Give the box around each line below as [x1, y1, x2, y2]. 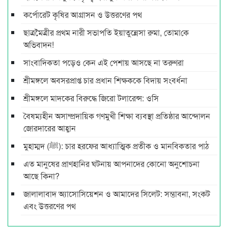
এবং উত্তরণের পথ [23, 199, 76, 212]
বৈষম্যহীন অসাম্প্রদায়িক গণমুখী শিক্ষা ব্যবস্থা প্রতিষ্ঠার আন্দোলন [23, 109, 210, 122]
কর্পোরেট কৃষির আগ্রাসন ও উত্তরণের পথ [23, 8, 142, 20]
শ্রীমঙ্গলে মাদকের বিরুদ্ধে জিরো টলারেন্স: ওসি [23, 92, 159, 104]
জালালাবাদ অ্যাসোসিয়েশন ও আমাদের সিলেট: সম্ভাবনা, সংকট [23, 187, 210, 199]
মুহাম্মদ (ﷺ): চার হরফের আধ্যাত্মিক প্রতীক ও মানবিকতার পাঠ [59, 139, 209, 152]
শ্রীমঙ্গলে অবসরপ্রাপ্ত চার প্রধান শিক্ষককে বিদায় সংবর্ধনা [23, 74, 187, 86]
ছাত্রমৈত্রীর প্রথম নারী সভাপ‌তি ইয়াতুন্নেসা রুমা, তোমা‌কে [23, 26, 189, 38]
